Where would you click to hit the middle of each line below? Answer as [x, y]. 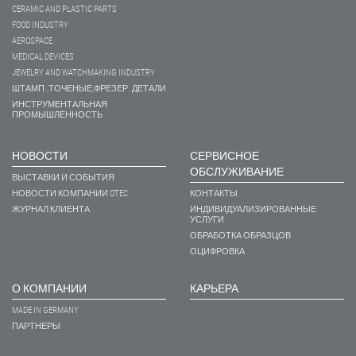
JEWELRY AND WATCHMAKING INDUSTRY [83, 72]
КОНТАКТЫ [214, 193]
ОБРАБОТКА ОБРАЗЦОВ [240, 235]
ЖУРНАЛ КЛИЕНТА [51, 209]
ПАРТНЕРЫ [36, 326]
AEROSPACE [32, 41]
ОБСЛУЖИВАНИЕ [237, 171]
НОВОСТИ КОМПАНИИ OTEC [70, 193]
